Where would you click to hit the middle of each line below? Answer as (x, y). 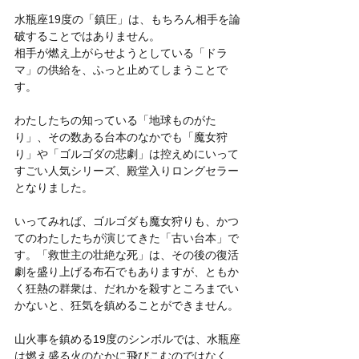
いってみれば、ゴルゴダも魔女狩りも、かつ (127, 221)
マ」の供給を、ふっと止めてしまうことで (121, 69)
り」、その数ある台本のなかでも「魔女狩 (121, 137)
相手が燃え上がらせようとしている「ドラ (121, 52)
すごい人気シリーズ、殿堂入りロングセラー (127, 170)
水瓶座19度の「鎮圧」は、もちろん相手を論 (127, 19)
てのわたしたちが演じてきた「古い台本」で (127, 238)
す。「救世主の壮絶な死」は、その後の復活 (127, 254)
